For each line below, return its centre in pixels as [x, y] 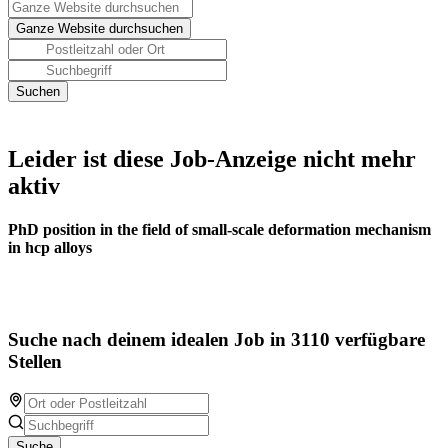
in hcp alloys [50, 248]
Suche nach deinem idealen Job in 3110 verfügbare [216, 340]
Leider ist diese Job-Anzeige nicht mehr [212, 159]
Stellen [35, 362]
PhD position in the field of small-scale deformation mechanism [219, 230]
